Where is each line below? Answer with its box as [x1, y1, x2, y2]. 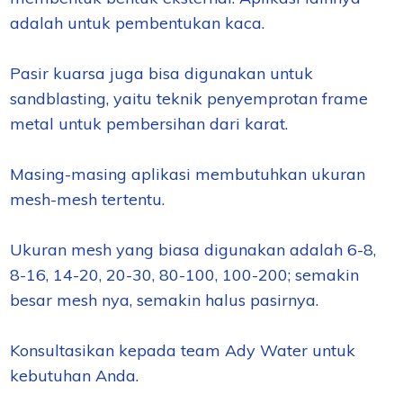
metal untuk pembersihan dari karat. [10, 112, 289, 134]
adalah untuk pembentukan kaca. [10, 12, 265, 33]
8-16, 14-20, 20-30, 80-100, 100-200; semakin [10, 264, 360, 285]
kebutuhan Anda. [10, 364, 139, 386]
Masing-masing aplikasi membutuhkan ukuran [10, 163, 366, 184]
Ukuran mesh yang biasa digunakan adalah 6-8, [10, 238, 377, 260]
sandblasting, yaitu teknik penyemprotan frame [10, 87, 369, 109]
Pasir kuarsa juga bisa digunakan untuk [10, 62, 314, 84]
